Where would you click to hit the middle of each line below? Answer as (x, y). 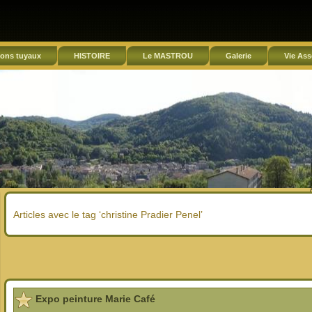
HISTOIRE (92, 56)
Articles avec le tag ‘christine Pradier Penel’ (108, 214)
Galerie (239, 56)
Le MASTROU (168, 56)
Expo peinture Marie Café (95, 299)
